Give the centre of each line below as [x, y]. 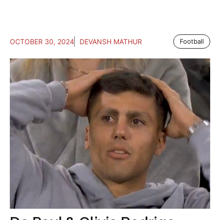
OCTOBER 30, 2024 [42, 41]
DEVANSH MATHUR [111, 41]
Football [192, 41]
